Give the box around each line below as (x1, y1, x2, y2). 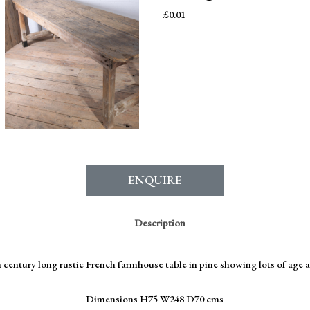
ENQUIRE (128, 172, 182, 188)
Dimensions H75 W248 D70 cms (86, 292, 224, 305)
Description (134, 216, 186, 230)
